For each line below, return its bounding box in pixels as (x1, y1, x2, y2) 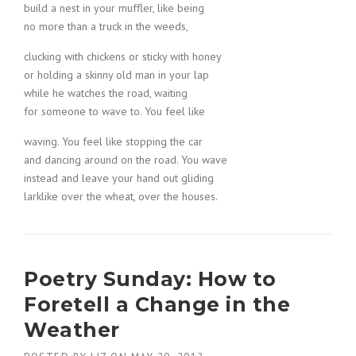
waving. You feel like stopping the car (24, 134, 203, 149)
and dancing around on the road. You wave (24, 153, 227, 167)
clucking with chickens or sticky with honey (24, 49, 222, 64)
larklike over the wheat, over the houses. (24, 189, 218, 203)
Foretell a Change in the (24, 292, 290, 316)
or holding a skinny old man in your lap (24, 68, 209, 82)
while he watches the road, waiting (24, 86, 188, 100)
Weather (24, 318, 120, 342)
